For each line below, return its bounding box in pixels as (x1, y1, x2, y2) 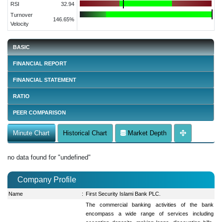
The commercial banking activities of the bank (86, 201, 214, 208)
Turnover (10, 11, 33, 18)
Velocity (10, 20, 29, 27)
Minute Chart (13, 129, 50, 137)
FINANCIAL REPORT (13, 60, 67, 66)
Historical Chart (63, 129, 108, 137)
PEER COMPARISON (13, 109, 66, 115)
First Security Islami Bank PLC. (86, 190, 161, 197)
